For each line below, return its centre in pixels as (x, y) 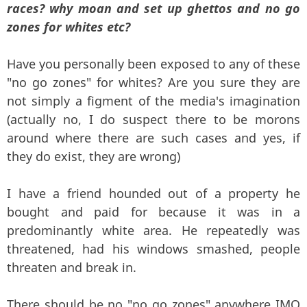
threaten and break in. (72, 267)
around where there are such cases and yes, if (153, 137)
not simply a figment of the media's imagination (153, 100)
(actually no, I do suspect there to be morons (153, 119)
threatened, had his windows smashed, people (153, 248)
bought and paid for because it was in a (153, 211)
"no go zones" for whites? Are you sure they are (153, 82)
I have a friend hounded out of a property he (153, 193)
